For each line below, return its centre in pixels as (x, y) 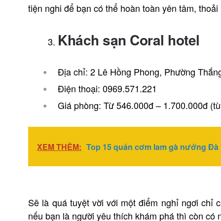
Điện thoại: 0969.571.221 (108, 88)
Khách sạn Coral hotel (129, 39)
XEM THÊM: (59, 147)
